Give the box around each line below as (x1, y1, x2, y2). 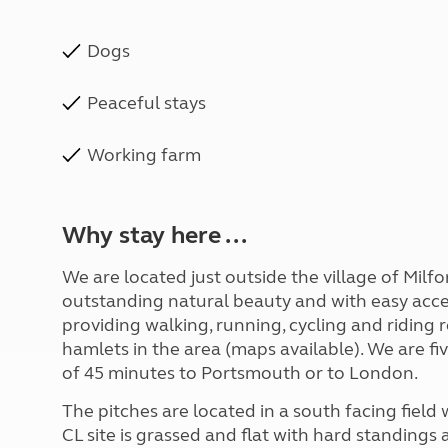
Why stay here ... (62, 221, 247, 250)
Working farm (87, 144, 201, 166)
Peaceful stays (87, 92, 206, 114)
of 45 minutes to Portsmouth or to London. (62, 362, 418, 384)
